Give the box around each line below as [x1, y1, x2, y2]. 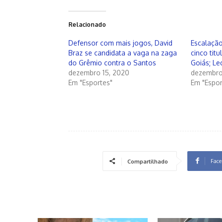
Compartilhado [127, 158, 168, 165]
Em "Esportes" [68, 78, 112, 87]
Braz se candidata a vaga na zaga [68, 48, 177, 57]
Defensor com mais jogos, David [68, 38, 172, 47]
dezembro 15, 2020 [68, 68, 129, 77]
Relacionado [68, 20, 106, 28]
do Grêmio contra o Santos [68, 58, 156, 67]
